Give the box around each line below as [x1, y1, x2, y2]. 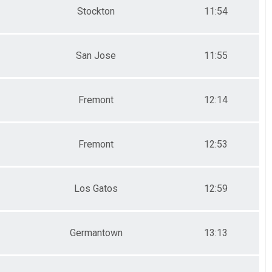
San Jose [76, 49, 116, 61]
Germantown [69, 226, 123, 239]
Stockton [77, 5, 115, 17]
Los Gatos [74, 182, 118, 194]
